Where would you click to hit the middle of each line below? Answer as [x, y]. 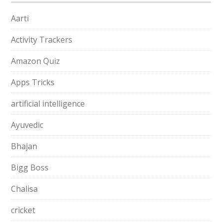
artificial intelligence [48, 104]
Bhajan [24, 146]
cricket [23, 210]
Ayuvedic [27, 125]
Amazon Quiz [36, 61]
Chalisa [25, 189]
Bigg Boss [30, 168]
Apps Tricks [33, 83]
